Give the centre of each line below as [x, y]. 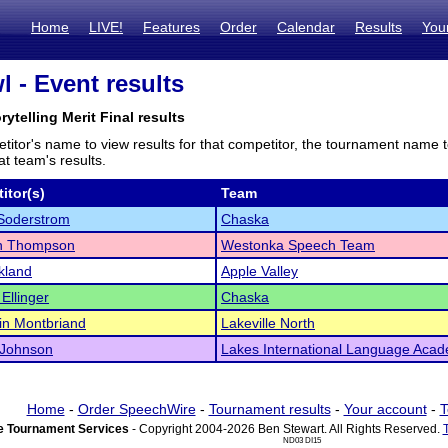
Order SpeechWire [136, 409]
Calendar [306, 27]
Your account [385, 409]
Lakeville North [268, 323]
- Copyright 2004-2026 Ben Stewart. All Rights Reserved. [285, 429]
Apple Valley [259, 271]
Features [171, 27]
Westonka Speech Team [298, 245]
